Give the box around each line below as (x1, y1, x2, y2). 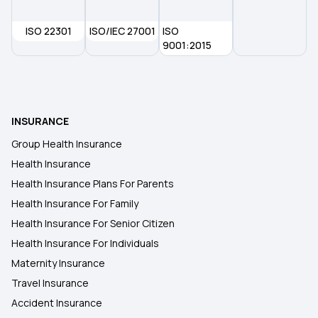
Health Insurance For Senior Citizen (11, 216, 175, 230)
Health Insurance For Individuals (11, 236, 159, 250)
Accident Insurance (11, 296, 102, 309)
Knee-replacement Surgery (95, 109, 223, 123)
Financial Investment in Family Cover (75, 67, 243, 80)
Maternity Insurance (11, 256, 105, 270)
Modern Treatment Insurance (89, 152, 229, 165)
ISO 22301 (25, 24, 72, 38)
